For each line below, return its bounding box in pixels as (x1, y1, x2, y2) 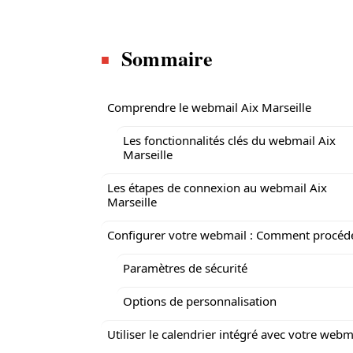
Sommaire (121, 43, 214, 73)
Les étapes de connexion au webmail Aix (107, 180, 327, 195)
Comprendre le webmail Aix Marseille (107, 99, 311, 115)
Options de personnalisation (123, 293, 277, 309)
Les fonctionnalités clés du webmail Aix (123, 132, 336, 148)
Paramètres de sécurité (123, 260, 247, 276)
